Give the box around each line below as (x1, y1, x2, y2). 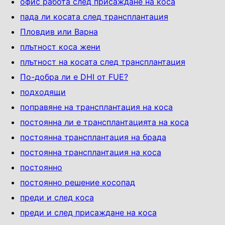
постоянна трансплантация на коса (20, 147, 161, 157)
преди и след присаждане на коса (20, 207, 157, 217)
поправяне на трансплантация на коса (20, 101, 173, 112)
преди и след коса (20, 192, 94, 202)
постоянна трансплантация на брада (20, 132, 166, 142)
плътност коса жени (20, 41, 100, 52)
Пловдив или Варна (20, 26, 98, 37)
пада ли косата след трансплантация (20, 11, 168, 22)
